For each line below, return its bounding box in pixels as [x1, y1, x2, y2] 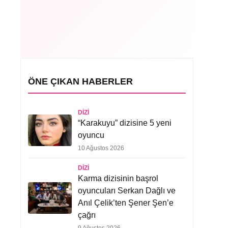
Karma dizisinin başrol [78, 174, 158, 183]
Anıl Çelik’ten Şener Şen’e [78, 198, 174, 207]
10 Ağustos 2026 [78, 145, 124, 152]
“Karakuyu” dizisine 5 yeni [78, 119, 172, 127]
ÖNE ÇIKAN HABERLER [28, 76, 133, 87]
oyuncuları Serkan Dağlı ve [78, 186, 176, 195]
